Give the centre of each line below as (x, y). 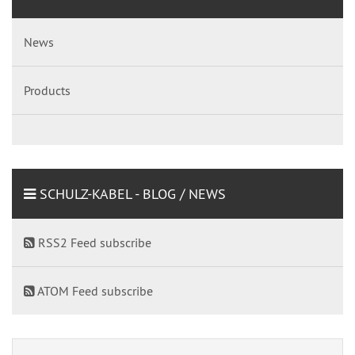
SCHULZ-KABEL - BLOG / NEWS (131, 194)
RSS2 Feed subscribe (93, 243)
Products (47, 91)
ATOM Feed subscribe (94, 291)
